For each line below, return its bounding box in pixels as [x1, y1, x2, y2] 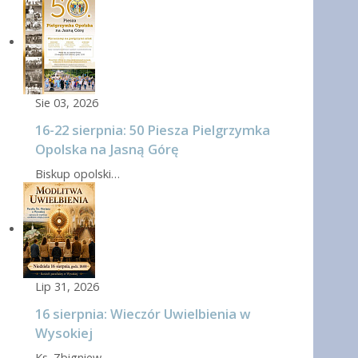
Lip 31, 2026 [35, 279, 99, 295]
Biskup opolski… [35, 166, 120, 182]
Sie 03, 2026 [35, 95, 98, 111]
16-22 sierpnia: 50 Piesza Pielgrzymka [35, 121, 270, 140]
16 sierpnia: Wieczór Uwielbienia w [35, 304, 251, 324]
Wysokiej [35, 324, 93, 343]
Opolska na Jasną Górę [35, 140, 179, 159]
